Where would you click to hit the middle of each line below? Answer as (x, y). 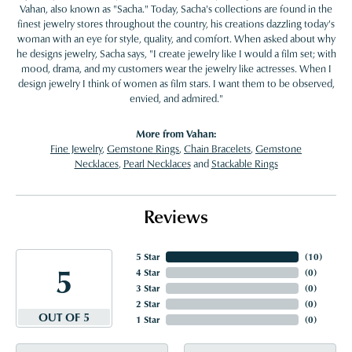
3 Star (147, 288)
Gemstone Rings (143, 149)
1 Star (147, 320)
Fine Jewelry (76, 149)
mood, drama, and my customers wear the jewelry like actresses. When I (176, 69)
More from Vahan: (176, 134)
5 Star (147, 257)
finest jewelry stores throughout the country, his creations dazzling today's (176, 24)
